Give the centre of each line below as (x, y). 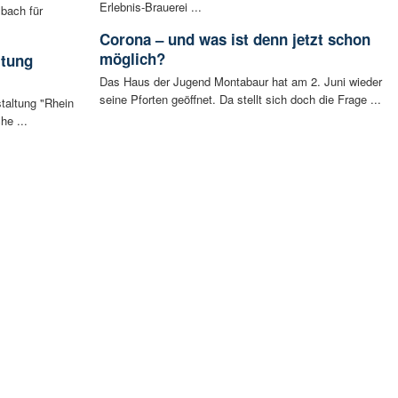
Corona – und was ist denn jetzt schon (235, 39)
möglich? (132, 58)
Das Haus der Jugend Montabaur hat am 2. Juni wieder (240, 81)
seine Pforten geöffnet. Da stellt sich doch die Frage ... (240, 99)
